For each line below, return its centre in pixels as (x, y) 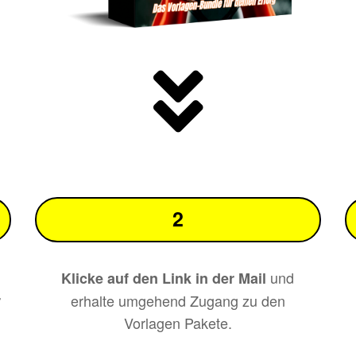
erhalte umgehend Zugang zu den (178, 301)
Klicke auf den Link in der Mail (164, 279)
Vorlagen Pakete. (178, 323)
